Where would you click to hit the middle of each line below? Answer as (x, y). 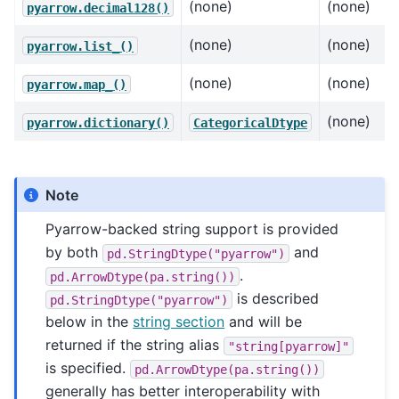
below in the (90, 322)
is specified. (88, 368)
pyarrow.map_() (77, 84)
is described (276, 299)
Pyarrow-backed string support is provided (192, 229)
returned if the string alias (135, 345)
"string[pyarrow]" (289, 346)
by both (74, 252)
